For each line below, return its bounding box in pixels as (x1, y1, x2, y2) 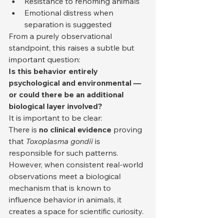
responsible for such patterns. (9, 147, 118, 158)
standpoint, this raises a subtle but (9, 42, 136, 53)
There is (9, 124, 39, 134)
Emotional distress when (24, 7, 115, 18)
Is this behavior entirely (9, 66, 100, 76)
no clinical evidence (39, 124, 111, 134)
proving (111, 124, 144, 134)
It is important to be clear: (9, 112, 102, 123)
